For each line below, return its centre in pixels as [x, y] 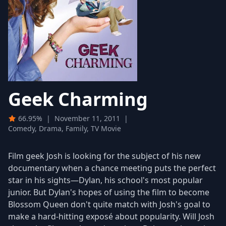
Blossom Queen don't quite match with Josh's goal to [109, 204]
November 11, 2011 [87, 118]
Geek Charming [78, 99]
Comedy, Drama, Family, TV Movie [65, 128]
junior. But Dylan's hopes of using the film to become [109, 192]
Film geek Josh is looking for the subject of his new [104, 156]
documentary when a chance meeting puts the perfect [112, 168]
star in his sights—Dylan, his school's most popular [105, 180]
